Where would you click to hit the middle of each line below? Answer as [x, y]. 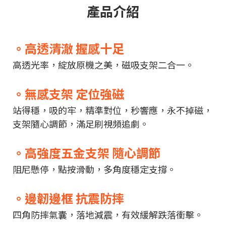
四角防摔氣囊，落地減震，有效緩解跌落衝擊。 [108, 215]
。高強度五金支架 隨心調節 [87, 154]
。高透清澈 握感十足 [68, 49]
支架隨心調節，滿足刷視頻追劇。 [81, 124]
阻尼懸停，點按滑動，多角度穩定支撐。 [94, 170]
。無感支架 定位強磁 [68, 95]
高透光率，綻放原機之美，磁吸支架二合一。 [103, 65]
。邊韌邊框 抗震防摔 [68, 199]
